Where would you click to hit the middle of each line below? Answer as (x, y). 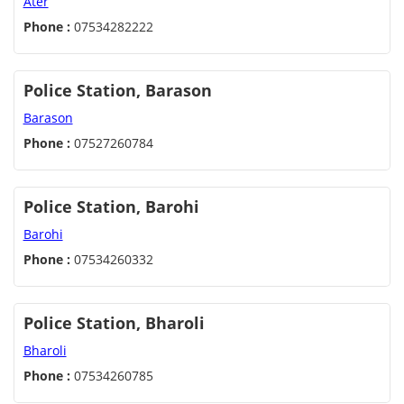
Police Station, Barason (117, 91)
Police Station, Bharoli (114, 323)
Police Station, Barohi (111, 207)
